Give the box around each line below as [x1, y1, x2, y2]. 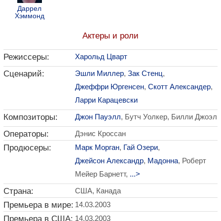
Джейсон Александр [75, 156, 144, 165]
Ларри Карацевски [75, 96, 138, 104]
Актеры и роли [82, 31, 139, 40]
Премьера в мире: [3, 200, 74, 210]
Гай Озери [123, 143, 158, 151]
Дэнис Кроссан [75, 129, 126, 138]
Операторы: [3, 129, 49, 139]
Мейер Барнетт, [75, 170, 130, 178]
